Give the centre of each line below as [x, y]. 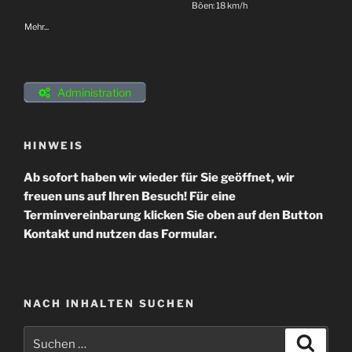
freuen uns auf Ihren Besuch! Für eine [130, 196]
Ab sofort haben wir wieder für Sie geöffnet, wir [159, 177]
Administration [93, 92]
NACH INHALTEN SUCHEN [110, 304]
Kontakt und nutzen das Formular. [120, 234]
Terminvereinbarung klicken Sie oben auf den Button [173, 215]
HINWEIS [54, 146]
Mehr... [37, 27]
